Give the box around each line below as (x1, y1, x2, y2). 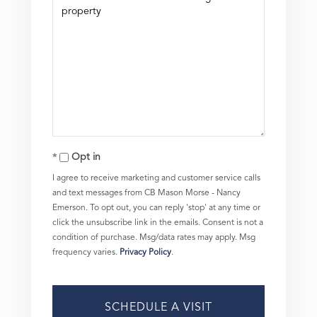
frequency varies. (52, 248, 120, 258)
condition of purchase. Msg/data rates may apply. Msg (52, 234, 255, 243)
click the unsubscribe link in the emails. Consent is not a (52, 219, 263, 228)
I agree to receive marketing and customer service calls (52, 174, 260, 183)
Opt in (71, 152, 100, 163)
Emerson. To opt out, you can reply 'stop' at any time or (52, 204, 260, 213)
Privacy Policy (120, 248, 171, 258)
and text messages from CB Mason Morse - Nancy (52, 189, 241, 198)
